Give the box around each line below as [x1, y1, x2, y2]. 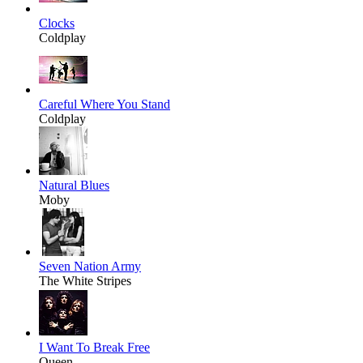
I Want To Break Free [39, 340, 150, 355]
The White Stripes [39, 274, 131, 288]
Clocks [39, 16, 75, 31]
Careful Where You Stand [39, 97, 170, 112]
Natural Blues [39, 178, 109, 193]
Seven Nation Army [39, 259, 141, 274]
